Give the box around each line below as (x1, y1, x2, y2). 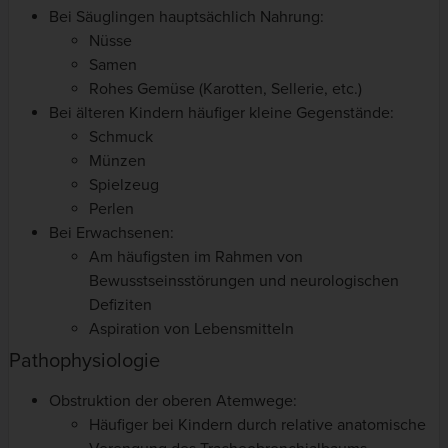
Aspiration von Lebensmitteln (89, 318, 294, 339)
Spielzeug (89, 174, 159, 195)
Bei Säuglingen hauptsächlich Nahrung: (49, 6, 324, 27)
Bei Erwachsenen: (49, 222, 174, 243)
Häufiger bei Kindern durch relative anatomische (89, 414, 426, 435)
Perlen (89, 198, 134, 219)
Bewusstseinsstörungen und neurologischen (89, 270, 399, 291)
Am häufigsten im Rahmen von (89, 246, 303, 267)
